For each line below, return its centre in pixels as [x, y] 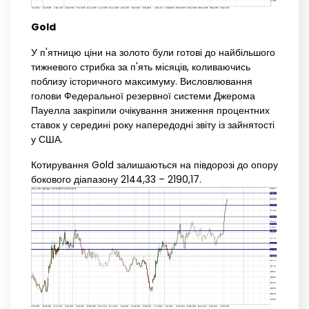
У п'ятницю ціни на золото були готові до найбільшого [153, 52]
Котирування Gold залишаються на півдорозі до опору [154, 165]
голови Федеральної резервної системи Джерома [143, 96]
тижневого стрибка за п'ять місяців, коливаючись [141, 67]
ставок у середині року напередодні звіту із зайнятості [153, 124]
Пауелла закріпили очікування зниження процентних [150, 110]
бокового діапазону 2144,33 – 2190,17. [116, 179]
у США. [47, 139]
